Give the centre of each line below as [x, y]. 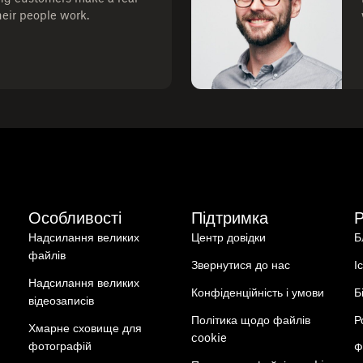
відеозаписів [61, 300]
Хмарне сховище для [85, 328]
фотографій [60, 346]
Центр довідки [228, 237]
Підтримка [229, 218]
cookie [209, 337]
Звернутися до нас [240, 265]
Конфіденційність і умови [257, 292]
